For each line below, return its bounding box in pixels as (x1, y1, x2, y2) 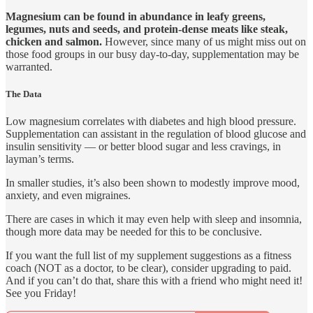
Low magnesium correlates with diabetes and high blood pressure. (6, 115, 296, 128)
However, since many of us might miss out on (102, 36, 306, 48)
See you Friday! (6, 287, 76, 300)
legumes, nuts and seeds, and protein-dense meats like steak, (6, 23, 288, 36)
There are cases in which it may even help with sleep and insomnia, (6, 213, 302, 226)
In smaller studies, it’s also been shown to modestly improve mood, (6, 177, 300, 189)
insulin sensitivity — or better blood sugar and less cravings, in (6, 140, 281, 153)
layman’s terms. (6, 153, 74, 166)
